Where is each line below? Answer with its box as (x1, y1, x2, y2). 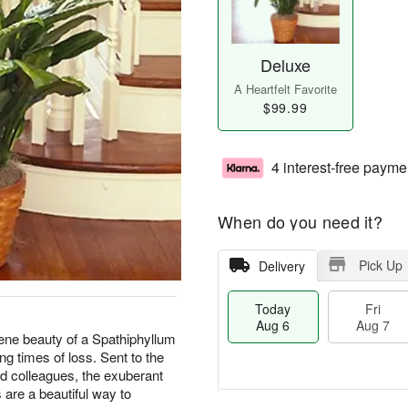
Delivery (258, 257, 305, 276)
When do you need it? (218, 209, 382, 234)
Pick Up (358, 256, 403, 275)
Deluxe (260, 53, 311, 77)
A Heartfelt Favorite (233, 80, 337, 98)
